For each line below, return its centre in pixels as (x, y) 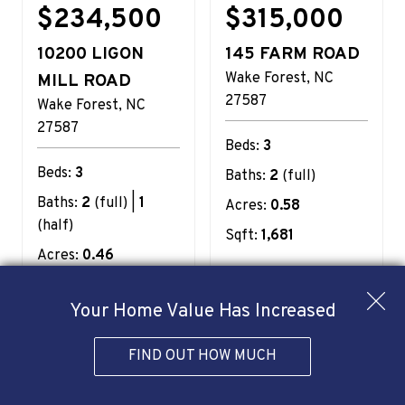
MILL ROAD (84, 81)
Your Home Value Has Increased (202, 312)
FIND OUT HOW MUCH (202, 356)
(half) (55, 226)
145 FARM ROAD (292, 54)
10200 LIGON (90, 54)
